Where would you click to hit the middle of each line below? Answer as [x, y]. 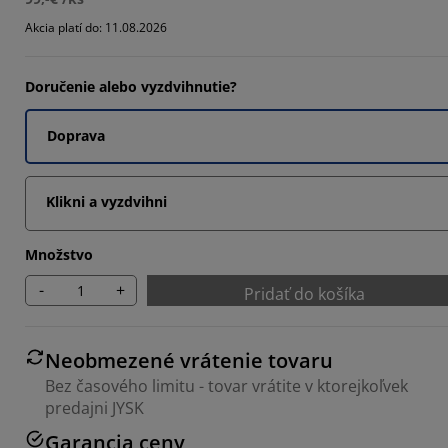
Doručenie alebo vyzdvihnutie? [131, 86]
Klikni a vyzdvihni [106, 201]
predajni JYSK [94, 407]
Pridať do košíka [304, 293]
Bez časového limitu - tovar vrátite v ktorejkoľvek [226, 385]
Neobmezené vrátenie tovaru [189, 360]
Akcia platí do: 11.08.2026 [96, 27]
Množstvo [59, 254]
